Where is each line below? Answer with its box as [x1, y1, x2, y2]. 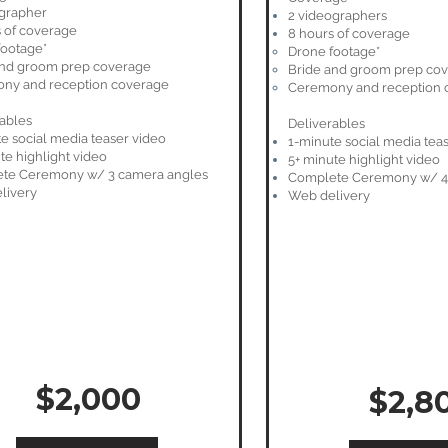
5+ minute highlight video [288, 152, 440, 167]
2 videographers [288, 8, 387, 23]
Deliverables [288, 116, 365, 131]
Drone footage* [288, 44, 380, 59]
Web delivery [288, 188, 370, 203]
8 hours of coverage [288, 26, 410, 41]
